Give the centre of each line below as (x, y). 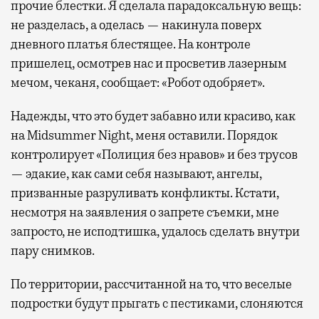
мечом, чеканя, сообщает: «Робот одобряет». (138, 83)
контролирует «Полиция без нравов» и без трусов (154, 155)
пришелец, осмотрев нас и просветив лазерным (149, 64)
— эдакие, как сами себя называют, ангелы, (136, 174)
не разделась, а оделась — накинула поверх (136, 25)
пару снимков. (53, 251)
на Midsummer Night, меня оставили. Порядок (144, 136)
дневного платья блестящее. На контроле (131, 45)
